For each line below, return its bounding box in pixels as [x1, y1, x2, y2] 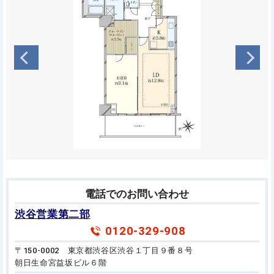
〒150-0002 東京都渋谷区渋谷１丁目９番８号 [15, 245, 193, 255]
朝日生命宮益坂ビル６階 [15, 257, 107, 267]
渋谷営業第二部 [15, 208, 91, 220]
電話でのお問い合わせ [85, 188, 189, 200]
